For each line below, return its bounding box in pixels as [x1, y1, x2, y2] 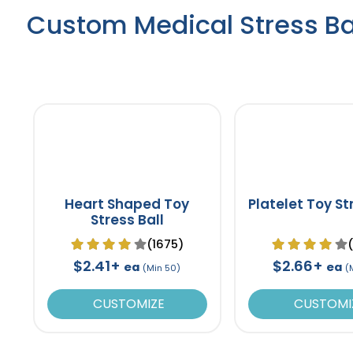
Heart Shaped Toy [65, 194, 190, 214]
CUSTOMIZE [89, 294, 165, 313]
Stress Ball [90, 210, 164, 229]
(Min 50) [143, 261, 181, 274]
